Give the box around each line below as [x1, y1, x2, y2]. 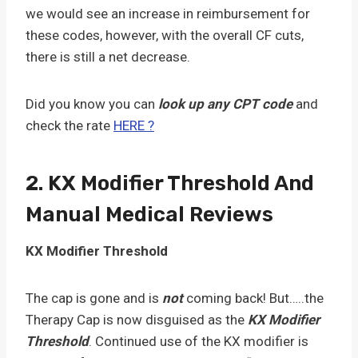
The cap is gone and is [26, 290, 162, 306]
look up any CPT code [158, 96, 292, 112]
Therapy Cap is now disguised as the [26, 312, 245, 328]
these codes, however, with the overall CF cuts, [26, 27, 304, 43]
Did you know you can [26, 96, 158, 112]
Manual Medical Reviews [26, 202, 273, 227]
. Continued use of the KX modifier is [89, 333, 308, 349]
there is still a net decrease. [26, 49, 190, 65]
